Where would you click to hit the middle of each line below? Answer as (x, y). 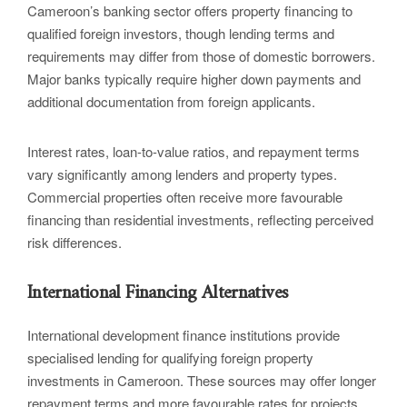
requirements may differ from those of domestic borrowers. (201, 56)
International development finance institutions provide (184, 335)
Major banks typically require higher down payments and (194, 79)
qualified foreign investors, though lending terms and (181, 34)
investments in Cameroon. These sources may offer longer (202, 381)
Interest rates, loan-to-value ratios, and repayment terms (194, 152)
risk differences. (74, 243)
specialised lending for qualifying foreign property (170, 358)
